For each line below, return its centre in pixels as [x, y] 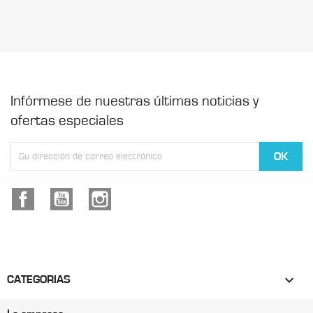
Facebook [56, 195]
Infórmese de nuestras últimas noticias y [134, 101]
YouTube [92, 195]
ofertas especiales [67, 121]
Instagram [134, 195]
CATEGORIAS [39, 280]
